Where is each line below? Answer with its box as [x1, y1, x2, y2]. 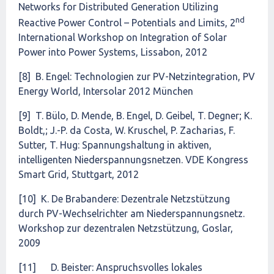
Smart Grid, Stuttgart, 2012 [18, 169, 139, 180]
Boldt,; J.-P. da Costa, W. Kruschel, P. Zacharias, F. [18, 125, 235, 136]
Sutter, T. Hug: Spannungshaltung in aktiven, [18, 139, 212, 151]
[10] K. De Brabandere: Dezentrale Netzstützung [18, 193, 230, 205]
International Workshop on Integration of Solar [18, 32, 227, 43]
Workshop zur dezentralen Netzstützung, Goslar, [18, 223, 233, 234]
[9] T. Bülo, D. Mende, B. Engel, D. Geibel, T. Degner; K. [18, 110, 252, 122]
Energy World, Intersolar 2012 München [18, 86, 193, 97]
